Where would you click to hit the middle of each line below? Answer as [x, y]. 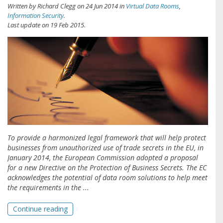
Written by [22, 6]
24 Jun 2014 [102, 6]
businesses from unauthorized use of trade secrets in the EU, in [106, 147]
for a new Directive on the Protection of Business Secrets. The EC [107, 167]
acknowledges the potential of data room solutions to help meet [108, 177]
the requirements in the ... [48, 187]
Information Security [36, 16]
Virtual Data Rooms [153, 6]
